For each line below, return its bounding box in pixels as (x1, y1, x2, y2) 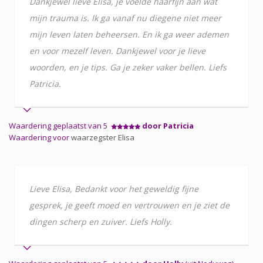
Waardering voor (9, 131, 71, 143)
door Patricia (142, 120, 194, 131)
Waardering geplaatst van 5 (9, 120, 111, 131)
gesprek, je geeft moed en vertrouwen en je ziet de (29, 199, 230, 211)
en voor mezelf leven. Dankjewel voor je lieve (29, 45, 205, 56)
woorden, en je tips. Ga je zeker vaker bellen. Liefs (29, 61, 227, 73)
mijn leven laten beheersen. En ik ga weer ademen (29, 28, 229, 40)
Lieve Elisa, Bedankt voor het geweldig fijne (29, 183, 198, 194)
